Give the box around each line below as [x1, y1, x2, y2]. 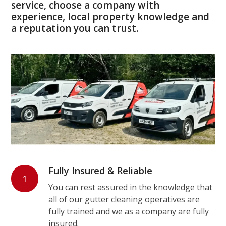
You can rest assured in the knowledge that [48, 182, 213, 193]
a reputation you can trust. [11, 22, 139, 35]
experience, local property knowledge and [11, 10, 210, 23]
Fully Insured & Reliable [48, 164, 153, 177]
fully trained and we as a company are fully [48, 206, 209, 217]
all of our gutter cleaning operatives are [48, 194, 200, 205]
